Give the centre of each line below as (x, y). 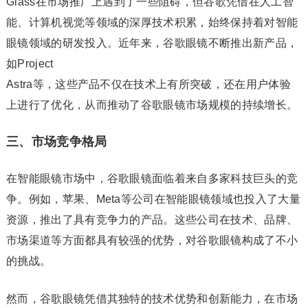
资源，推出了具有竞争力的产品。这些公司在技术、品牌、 (152, 220)
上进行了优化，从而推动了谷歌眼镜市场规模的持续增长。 (152, 105)
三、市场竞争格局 (56, 142)
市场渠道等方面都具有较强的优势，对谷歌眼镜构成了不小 (152, 240)
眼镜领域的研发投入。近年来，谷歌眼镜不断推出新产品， (152, 43)
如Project (30, 64)
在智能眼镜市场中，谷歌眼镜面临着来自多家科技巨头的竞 (152, 178)
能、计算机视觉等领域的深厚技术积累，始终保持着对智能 (152, 22)
